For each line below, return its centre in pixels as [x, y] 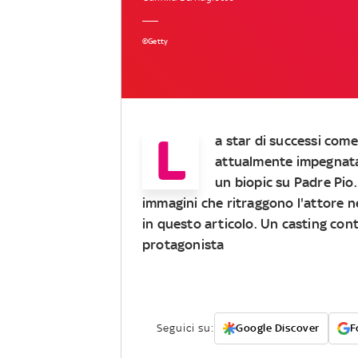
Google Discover [278, 328]
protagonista [183, 244]
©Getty [155, 41]
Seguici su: [185, 328]
